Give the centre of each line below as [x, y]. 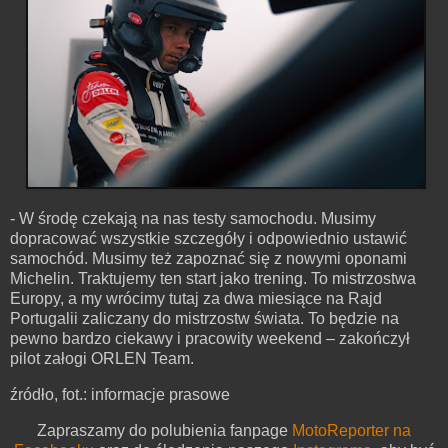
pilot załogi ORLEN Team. [102, 359]
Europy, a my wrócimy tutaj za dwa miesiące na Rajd [196, 299]
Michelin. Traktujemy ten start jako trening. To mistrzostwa [213, 279]
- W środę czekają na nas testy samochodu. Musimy [193, 219]
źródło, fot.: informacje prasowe [120, 395]
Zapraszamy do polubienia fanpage [164, 431]
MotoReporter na [351, 431]
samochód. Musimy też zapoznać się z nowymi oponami [208, 259]
